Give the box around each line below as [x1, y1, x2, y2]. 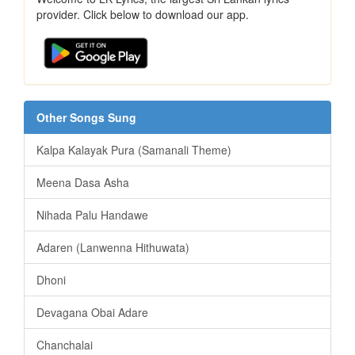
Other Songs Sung [36, 109, 136, 125]
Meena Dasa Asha [36, 174, 129, 190]
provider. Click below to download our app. [36, 6, 249, 22]
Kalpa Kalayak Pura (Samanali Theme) [36, 141, 231, 158]
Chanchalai [36, 336, 93, 353]
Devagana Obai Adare [36, 303, 148, 320]
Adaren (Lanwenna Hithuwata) [36, 239, 189, 255]
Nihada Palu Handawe [36, 206, 148, 223]
